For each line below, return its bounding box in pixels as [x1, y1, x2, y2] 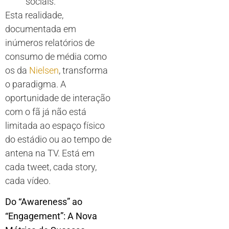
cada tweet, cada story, [5, 161, 97, 172]
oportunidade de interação [5, 92, 110, 103]
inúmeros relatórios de [5, 37, 95, 48]
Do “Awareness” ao [5, 196, 82, 207]
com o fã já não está [5, 106, 86, 117]
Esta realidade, [5, 9, 63, 20]
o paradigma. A [5, 78, 66, 89]
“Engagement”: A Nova [5, 211, 97, 221]
